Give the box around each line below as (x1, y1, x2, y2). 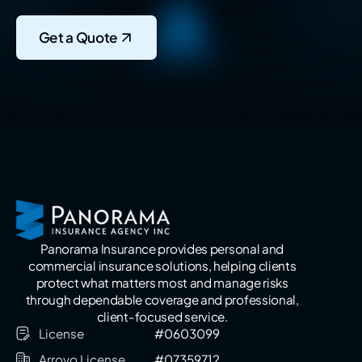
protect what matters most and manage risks (36, 274, 288, 290)
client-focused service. (96, 308, 228, 324)
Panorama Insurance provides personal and (40, 240, 284, 256)
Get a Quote (38, 28, 118, 47)
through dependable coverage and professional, (25, 291, 299, 307)
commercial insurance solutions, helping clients (27, 257, 297, 273)
